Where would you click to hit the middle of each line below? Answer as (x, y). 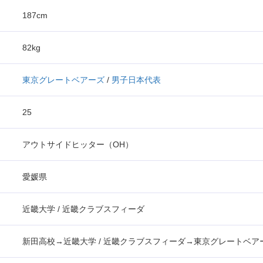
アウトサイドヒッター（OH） (78, 144)
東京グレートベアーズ (63, 80)
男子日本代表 (136, 80)
